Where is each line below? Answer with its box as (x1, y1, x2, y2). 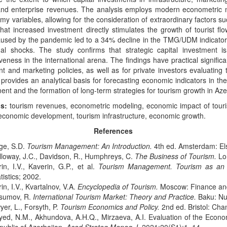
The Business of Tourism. (135, 151, 216, 161)
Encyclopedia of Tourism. (78, 181, 158, 192)
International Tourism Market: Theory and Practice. (33, 192, 196, 202)
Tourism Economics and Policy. (60, 202, 160, 212)
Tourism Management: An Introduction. (27, 141, 152, 151)
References (92, 126, 133, 136)
